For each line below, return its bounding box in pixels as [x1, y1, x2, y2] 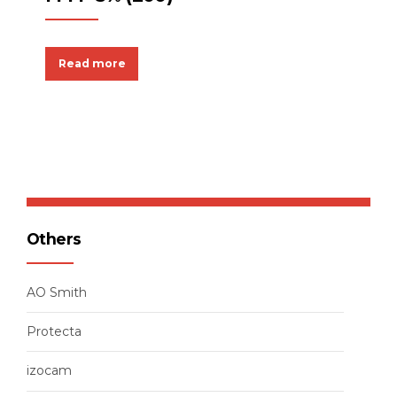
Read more [58, 57, 126, 71]
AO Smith [27, 284, 87, 300]
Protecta [27, 323, 82, 339]
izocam [27, 362, 72, 379]
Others [27, 230, 82, 249]
